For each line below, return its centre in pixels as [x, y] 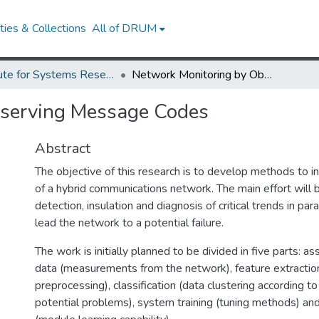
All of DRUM [125, 28]
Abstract [63, 148]
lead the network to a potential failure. [129, 223]
